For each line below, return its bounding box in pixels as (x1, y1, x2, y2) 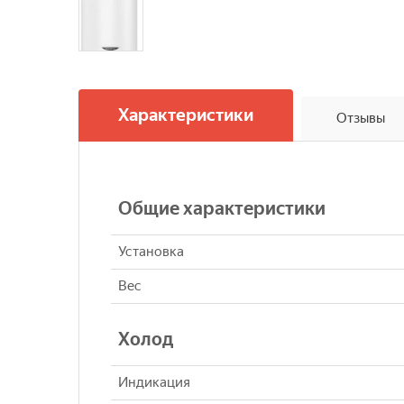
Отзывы (336, 110, 385, 127)
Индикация (118, 374, 190, 391)
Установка (118, 243, 184, 261)
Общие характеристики (118, 197, 326, 220)
